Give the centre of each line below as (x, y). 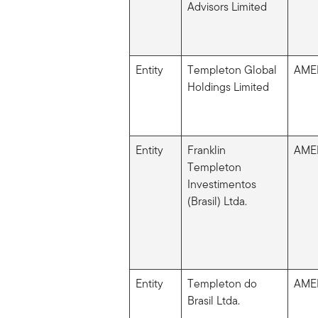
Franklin (206, 150)
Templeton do (222, 283)
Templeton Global (232, 70)
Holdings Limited (228, 87)
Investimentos (221, 184)
